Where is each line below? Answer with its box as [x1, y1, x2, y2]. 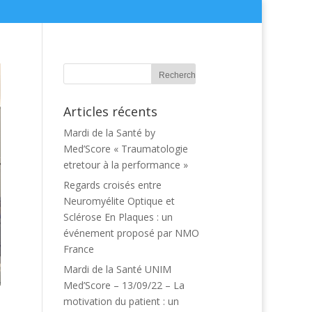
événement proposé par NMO [63, 226, 199, 240]
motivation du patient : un [63, 295, 179, 308]
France [63, 242, 94, 256]
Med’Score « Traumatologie [63, 142, 188, 155]
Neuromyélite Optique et [63, 194, 175, 208]
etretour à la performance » [63, 158, 188, 171]
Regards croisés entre [63, 178, 162, 192]
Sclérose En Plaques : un [63, 210, 173, 224]
